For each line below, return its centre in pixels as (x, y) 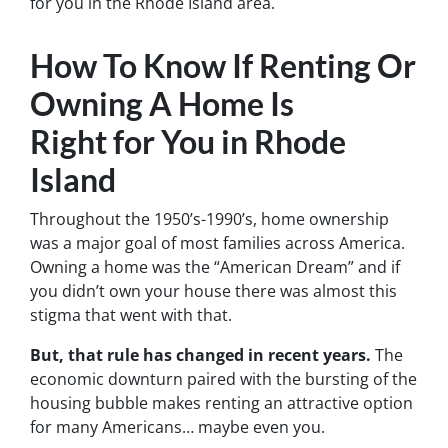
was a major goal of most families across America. (217, 242)
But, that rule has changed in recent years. (200, 354)
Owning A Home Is (162, 103)
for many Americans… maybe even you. (177, 426)
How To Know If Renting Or (223, 65)
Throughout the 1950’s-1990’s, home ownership (209, 218)
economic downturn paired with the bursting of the (223, 378)
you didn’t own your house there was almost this (213, 290)
